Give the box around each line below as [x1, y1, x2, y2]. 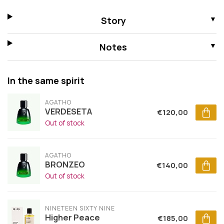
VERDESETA [45, 105, 92, 117]
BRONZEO [45, 158, 85, 170]
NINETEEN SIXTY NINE [45, 204, 115, 213]
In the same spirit [7, 74, 84, 87]
